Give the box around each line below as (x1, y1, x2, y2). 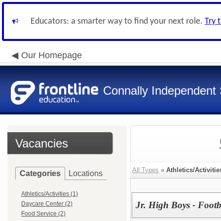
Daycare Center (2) (21, 200, 73, 207)
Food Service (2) (21, 210, 66, 217)
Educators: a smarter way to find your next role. (31, 17, 205, 26)
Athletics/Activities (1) (21, 190, 78, 197)
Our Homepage (21, 50, 82, 60)
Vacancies (15, 137, 68, 150)
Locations (69, 169, 103, 178)
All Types (132, 166, 159, 174)
